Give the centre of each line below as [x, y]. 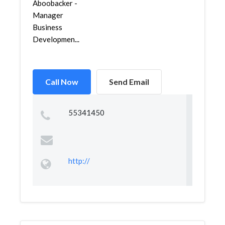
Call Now [62, 82]
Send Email [129, 82]
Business [47, 27]
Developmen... [56, 39]
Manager [48, 15]
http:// [79, 161]
